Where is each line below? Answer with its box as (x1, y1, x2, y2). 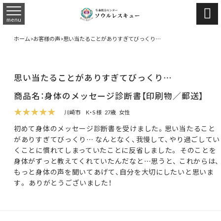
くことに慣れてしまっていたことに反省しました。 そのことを (14, 145, 217, 155)
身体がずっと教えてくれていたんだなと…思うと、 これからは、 (14, 155, 220, 166)
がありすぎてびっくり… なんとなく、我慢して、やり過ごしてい (14, 134, 220, 144)
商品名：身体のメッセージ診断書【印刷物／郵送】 (14, 89, 204, 102)
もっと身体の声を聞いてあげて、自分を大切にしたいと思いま (14, 166, 214, 177)
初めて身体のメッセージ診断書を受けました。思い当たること (14, 123, 216, 133)
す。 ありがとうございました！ (14, 177, 112, 187)
